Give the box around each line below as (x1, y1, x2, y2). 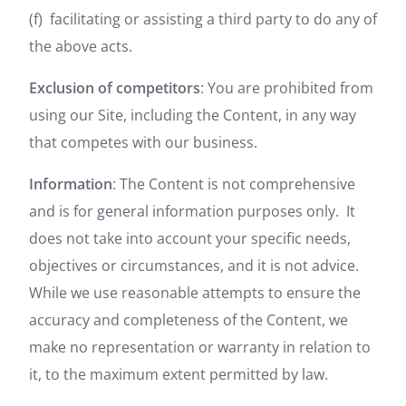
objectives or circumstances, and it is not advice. (29, 256, 362, 275)
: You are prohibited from (200, 78, 373, 98)
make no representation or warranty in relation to (29, 337, 371, 357)
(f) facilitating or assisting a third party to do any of (29, 9, 377, 29)
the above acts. (29, 36, 132, 56)
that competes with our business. (29, 132, 257, 152)
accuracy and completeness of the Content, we (29, 310, 348, 330)
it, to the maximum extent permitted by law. (29, 364, 328, 384)
